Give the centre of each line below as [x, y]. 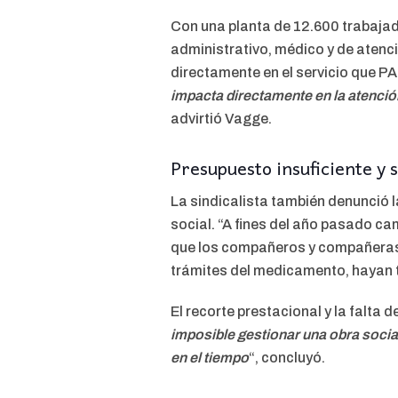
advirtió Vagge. [221, 119]
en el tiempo [210, 357]
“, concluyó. [287, 357]
